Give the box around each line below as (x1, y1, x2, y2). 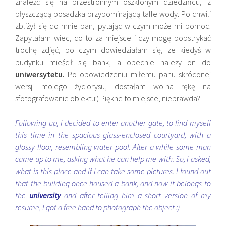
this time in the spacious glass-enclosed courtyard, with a (15, 129, 211, 140)
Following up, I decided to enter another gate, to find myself (15, 117, 211, 128)
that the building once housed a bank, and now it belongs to (15, 178, 211, 188)
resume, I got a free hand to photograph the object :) (15, 202, 180, 212)
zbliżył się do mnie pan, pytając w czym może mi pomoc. (15, 20, 211, 31)
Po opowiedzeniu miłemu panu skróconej (65, 69, 211, 79)
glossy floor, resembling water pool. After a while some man (15, 141, 211, 152)
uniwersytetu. (15, 69, 65, 79)
